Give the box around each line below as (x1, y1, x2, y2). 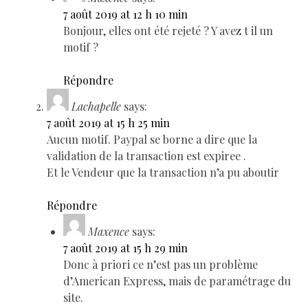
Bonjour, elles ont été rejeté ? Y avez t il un (63, 23, 273, 38)
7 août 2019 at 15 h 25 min (47, 115, 170, 130)
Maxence (88, 223, 129, 239)
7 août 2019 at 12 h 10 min (63, 6, 188, 21)
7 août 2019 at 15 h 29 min (63, 240, 188, 255)
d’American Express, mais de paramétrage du (63, 273, 291, 288)
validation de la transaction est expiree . (47, 148, 246, 163)
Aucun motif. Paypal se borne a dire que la (47, 131, 257, 146)
